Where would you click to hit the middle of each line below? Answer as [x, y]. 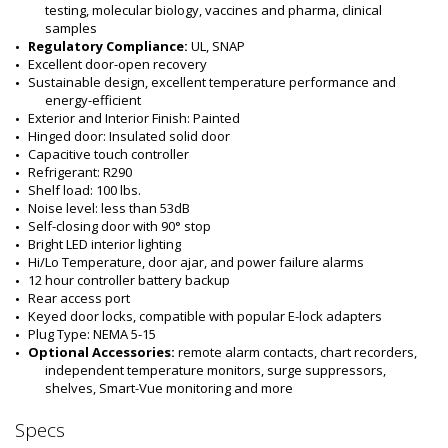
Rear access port [79, 298]
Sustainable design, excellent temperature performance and [213, 82]
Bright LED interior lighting [104, 244]
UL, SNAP [216, 46]
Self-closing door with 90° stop [119, 226]
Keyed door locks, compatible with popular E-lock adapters [205, 316]
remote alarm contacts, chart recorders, [299, 352]
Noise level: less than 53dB [109, 208]
